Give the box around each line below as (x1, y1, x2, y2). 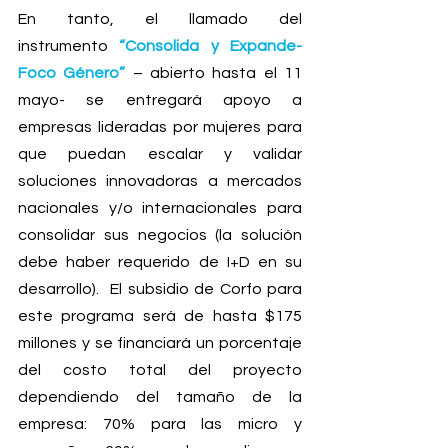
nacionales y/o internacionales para (18, 200, 302, 217)
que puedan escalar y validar (18, 146, 302, 163)
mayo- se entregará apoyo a (18, 92, 302, 109)
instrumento (18, 38, 120, 55)
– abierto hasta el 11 (132, 65, 303, 82)
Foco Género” (18, 65, 126, 82)
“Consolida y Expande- (119, 38, 303, 55)
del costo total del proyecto (18, 362, 302, 379)
